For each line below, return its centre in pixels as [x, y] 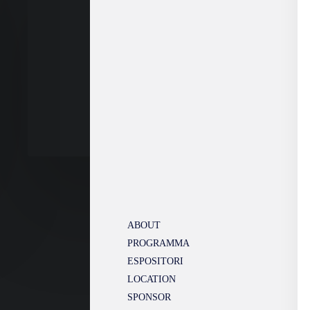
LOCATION [152, 279]
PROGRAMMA [158, 243]
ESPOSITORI [155, 261]
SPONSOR [149, 297]
